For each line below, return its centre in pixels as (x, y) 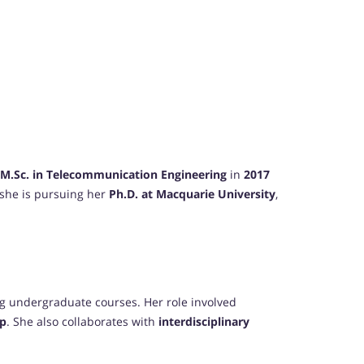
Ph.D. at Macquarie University (192, 194)
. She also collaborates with (82, 322)
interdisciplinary (204, 322)
